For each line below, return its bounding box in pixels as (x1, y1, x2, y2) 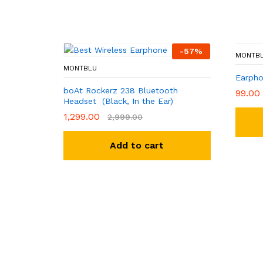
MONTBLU (63, 64, 97, 72)
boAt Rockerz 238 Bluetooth (63, 86, 178, 95)
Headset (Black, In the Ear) (63, 96, 173, 106)
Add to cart (110, 140, 164, 151)
